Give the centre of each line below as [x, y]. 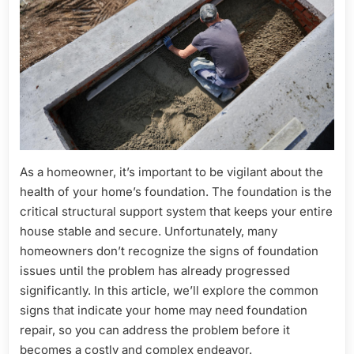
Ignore [293, 28]
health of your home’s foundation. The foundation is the [176, 191]
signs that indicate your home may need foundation [164, 310]
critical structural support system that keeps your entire [176, 211]
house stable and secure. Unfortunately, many [149, 231]
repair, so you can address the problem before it [155, 330]
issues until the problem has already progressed [155, 270]
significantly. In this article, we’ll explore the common [169, 290]
